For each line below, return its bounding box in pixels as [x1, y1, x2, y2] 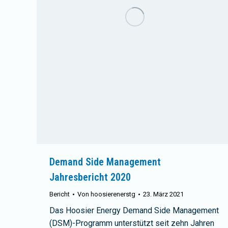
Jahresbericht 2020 [49, 171, 131, 184]
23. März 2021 [143, 190, 184, 198]
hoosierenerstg [91, 190, 135, 198]
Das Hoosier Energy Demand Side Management [49, 206, 219, 216]
